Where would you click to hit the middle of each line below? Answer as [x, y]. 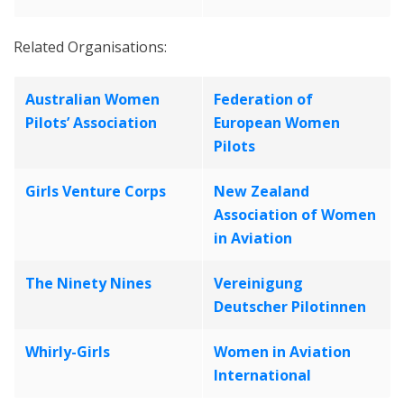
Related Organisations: [90, 47]
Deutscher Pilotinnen [290, 307]
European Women [277, 123]
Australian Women [92, 99]
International [262, 375]
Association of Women [295, 215]
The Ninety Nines [88, 283]
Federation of [263, 99]
